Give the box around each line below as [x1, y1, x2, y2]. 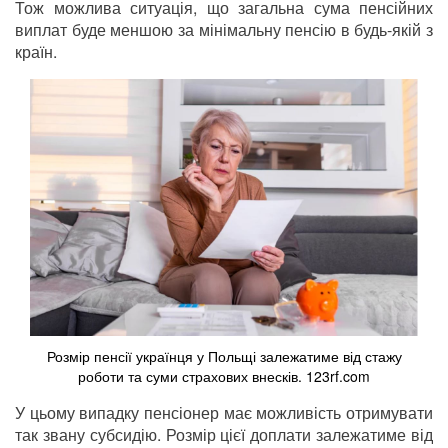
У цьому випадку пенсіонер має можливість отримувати [15, 401, 433, 425]
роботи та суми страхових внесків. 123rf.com [78, 366, 370, 387]
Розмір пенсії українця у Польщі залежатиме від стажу [46, 346, 402, 367]
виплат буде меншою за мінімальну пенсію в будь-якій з [15, 18, 433, 42]
